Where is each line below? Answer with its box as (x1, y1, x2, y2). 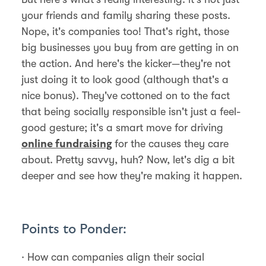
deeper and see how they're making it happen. (21, 169, 242, 182)
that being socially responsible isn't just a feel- (21, 105, 240, 118)
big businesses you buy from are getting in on (21, 41, 239, 53)
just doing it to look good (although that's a (21, 73, 229, 85)
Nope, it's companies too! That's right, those (21, 25, 229, 37)
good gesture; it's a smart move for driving (21, 121, 223, 134)
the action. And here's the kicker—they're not (21, 57, 230, 69)
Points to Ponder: (21, 222, 126, 236)
